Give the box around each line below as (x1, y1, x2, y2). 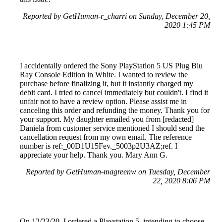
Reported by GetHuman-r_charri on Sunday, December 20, (23, 11, 210, 20)
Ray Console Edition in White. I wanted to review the (20, 70, 188, 79)
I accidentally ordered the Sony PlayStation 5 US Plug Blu (20, 61, 203, 70)
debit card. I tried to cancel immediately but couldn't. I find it (20, 88, 208, 97)
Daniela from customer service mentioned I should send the (20, 123, 205, 132)
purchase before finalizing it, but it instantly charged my (20, 79, 193, 88)
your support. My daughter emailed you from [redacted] (20, 114, 194, 123)
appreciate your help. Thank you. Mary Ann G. (20, 150, 167, 159)
